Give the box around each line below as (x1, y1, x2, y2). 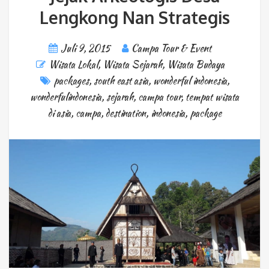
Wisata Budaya (166, 57, 225, 71)
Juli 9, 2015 (61, 41, 110, 55)
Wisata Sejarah (102, 57, 162, 71)
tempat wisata (186, 89, 239, 104)
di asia (47, 106, 71, 120)
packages (53, 73, 89, 88)
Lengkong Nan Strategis (39, 6, 230, 28)
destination (105, 106, 146, 120)
